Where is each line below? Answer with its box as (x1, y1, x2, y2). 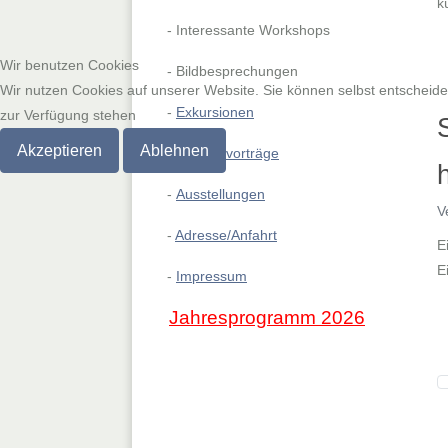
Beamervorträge (176, 144, 279, 161)
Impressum (176, 267, 247, 284)
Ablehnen (140, 141, 209, 159)
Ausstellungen (176, 185, 265, 202)
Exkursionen (176, 103, 254, 120)
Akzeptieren (17, 141, 102, 159)
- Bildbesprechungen (167, 62, 298, 79)
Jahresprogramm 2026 (169, 306, 365, 328)
